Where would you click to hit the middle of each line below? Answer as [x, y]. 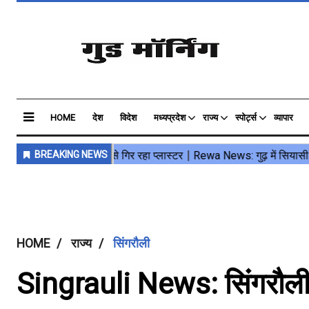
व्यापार [283, 118]
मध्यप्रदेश [170, 118]
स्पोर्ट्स [246, 118]
